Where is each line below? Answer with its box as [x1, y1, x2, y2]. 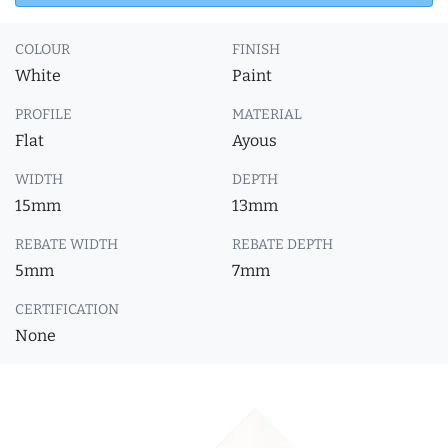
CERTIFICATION [15, 301, 119, 318]
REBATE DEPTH [232, 236, 333, 253]
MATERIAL [232, 106, 302, 123]
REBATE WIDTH [15, 236, 118, 253]
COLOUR [15, 41, 70, 58]
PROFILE [15, 106, 72, 123]
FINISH [232, 41, 280, 58]
